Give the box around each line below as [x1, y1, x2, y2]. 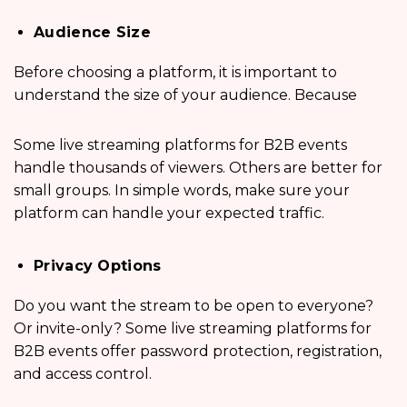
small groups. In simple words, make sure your [14, 181, 350, 199]
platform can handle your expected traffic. [14, 203, 324, 222]
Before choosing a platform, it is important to [14, 63, 337, 81]
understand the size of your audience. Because [14, 85, 361, 104]
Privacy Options [34, 256, 162, 274]
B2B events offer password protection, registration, [14, 342, 382, 360]
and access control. [14, 364, 152, 382]
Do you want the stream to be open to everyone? [14, 296, 373, 314]
